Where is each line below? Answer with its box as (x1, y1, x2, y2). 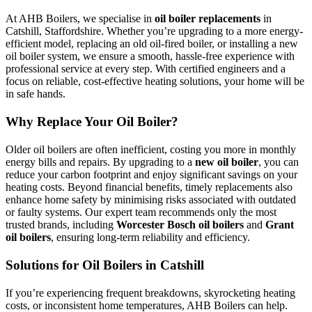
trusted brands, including (6, 219, 116, 231)
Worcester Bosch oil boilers (116, 219, 244, 231)
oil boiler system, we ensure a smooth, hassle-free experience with (6, 50, 295, 63)
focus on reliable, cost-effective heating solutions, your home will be (6, 75, 304, 88)
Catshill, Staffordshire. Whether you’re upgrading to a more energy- (6, 25, 303, 38)
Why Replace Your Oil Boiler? (6, 114, 178, 130)
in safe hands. (6, 88, 65, 100)
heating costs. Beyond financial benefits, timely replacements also (6, 181, 292, 194)
